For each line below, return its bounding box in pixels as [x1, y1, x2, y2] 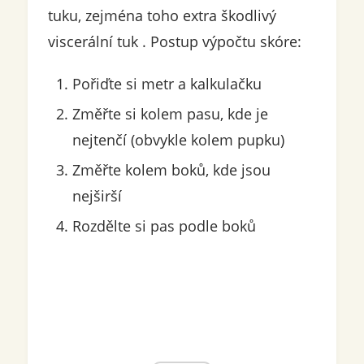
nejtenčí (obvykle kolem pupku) [71, 130, 284, 150]
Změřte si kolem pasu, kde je [71, 104, 268, 124]
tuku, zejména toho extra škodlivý [47, 6, 276, 26]
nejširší [71, 186, 122, 206]
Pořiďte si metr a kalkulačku [71, 74, 262, 94]
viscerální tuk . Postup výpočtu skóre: [47, 32, 301, 52]
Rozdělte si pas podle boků [71, 216, 256, 236]
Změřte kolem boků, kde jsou [71, 160, 271, 180]
